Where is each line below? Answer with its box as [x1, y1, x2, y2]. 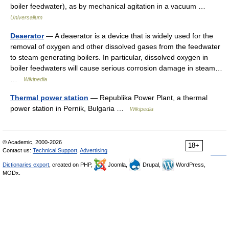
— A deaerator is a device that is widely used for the [44, 32, 213, 40]
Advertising [80, 147, 107, 153]
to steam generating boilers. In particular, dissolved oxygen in [10, 53, 208, 61]
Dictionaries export [3, 162, 49, 168]
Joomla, [106, 162, 129, 168]
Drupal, [141, 162, 162, 168]
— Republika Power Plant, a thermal [88, 94, 208, 102]
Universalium [10, 14, 42, 20]
